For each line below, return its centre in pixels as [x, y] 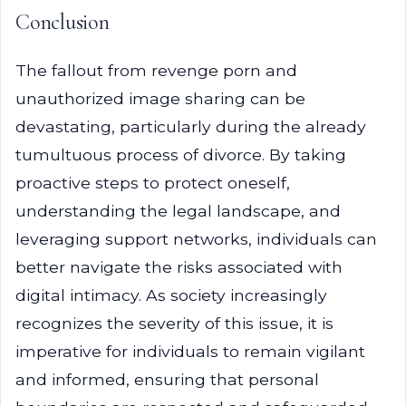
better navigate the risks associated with [179, 267]
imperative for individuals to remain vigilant [190, 351]
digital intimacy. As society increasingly [171, 295]
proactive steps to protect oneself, [153, 183]
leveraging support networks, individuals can [196, 239]
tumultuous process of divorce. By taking [181, 155]
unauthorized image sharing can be [160, 98]
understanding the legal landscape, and [178, 211]
